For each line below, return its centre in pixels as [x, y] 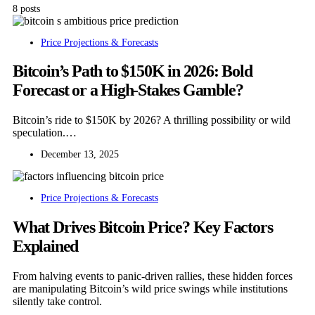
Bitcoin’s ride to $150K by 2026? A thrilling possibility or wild [152, 120]
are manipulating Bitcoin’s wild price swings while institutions [150, 289]
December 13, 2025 [80, 155]
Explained [46, 246]
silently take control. [57, 302]
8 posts [26, 8]
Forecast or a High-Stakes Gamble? [128, 90]
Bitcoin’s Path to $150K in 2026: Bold [133, 71]
